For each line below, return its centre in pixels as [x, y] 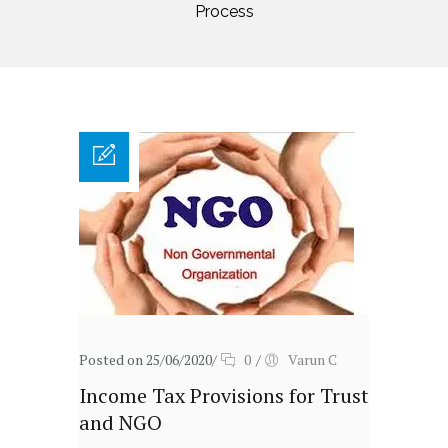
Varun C [312, 359]
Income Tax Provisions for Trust [224, 395]
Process [224, 11]
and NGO [120, 422]
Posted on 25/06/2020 [145, 359]
